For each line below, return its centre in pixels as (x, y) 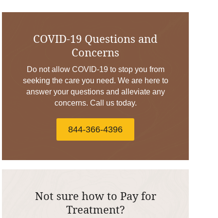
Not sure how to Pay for (95, 195)
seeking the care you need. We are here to (95, 81)
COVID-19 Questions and (96, 39)
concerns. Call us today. (95, 103)
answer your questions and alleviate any (95, 92)
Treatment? (96, 209)
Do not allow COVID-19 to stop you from (95, 70)
